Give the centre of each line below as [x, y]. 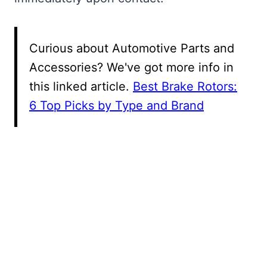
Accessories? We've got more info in [131, 67]
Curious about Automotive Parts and [132, 48]
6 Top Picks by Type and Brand [117, 105]
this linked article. [81, 86]
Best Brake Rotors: [185, 86]
